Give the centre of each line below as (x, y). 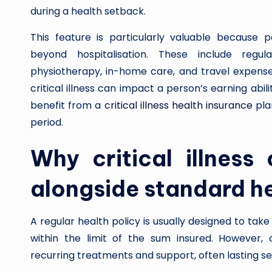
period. (47, 122)
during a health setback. (88, 11)
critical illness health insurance (178, 105)
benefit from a (67, 105)
